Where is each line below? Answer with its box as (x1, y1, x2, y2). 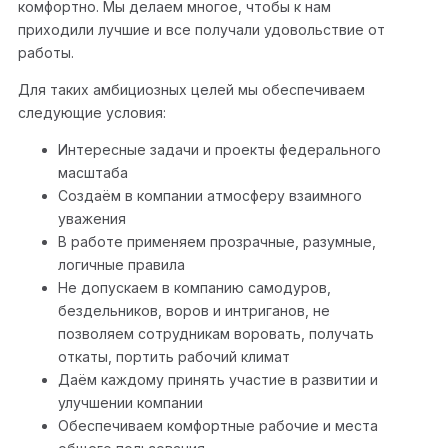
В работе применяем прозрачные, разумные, (58, 233, 376, 251)
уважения (58, 210, 126, 228)
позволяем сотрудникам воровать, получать (58, 325, 374, 343)
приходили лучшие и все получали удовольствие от (18, 21, 385, 39)
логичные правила (58, 256, 185, 274)
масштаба (58, 164, 128, 182)
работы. (18, 44, 74, 62)
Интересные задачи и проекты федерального (58, 141, 381, 159)
